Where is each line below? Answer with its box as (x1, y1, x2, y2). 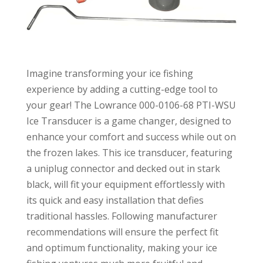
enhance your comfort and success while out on (26, 130, 236, 144)
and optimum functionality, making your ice (26, 241, 217, 255)
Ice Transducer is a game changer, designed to (26, 114, 231, 128)
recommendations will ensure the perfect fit (26, 225, 218, 239)
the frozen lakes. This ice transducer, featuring (26, 146, 232, 160)
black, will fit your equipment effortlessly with (26, 178, 225, 191)
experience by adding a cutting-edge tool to (26, 83, 218, 96)
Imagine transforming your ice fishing (26, 67, 193, 80)
